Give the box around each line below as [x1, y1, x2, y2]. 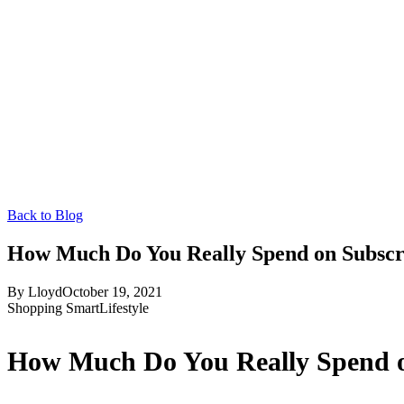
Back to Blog [7, 207, 83, 223]
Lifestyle [99, 299, 149, 316]
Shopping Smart [7, 299, 99, 316]
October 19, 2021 [62, 283, 162, 299]
